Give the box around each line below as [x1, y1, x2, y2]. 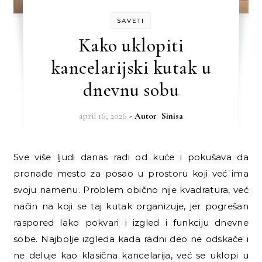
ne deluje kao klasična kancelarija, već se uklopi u [13, 249, 249, 261]
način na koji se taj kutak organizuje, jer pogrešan [13, 200, 249, 212]
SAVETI [117, 16, 145, 25]
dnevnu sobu [82, 78, 180, 101]
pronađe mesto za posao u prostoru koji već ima [13, 167, 249, 179]
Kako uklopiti [78, 33, 184, 57]
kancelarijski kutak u [50, 56, 212, 79]
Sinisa [161, 110, 183, 121]
